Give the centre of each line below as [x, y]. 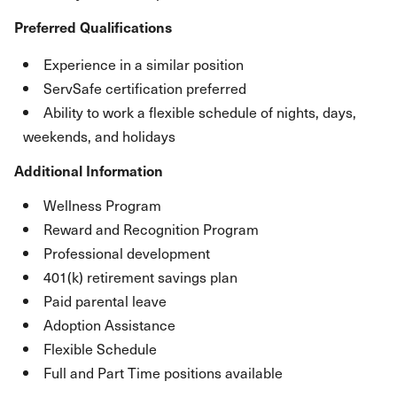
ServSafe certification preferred [145, 88]
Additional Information [89, 170]
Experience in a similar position [144, 64]
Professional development [127, 253]
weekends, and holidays [99, 136]
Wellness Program [102, 205]
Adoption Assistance [109, 324]
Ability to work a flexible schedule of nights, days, [200, 112]
